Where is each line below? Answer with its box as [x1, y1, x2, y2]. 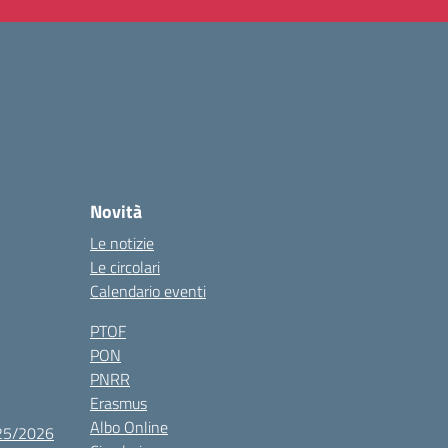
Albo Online [90, 415, 168, 439]
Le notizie [90, 231, 154, 255]
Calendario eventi [90, 279, 206, 303]
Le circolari [90, 255, 160, 279]
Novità [90, 198, 142, 225]
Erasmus [90, 391, 147, 415]
